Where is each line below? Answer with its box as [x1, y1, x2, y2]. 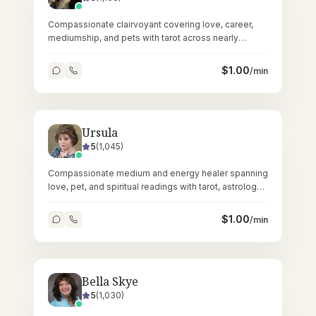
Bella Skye [82, 274, 138, 289]
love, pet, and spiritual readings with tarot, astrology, [48, 181, 263, 192]
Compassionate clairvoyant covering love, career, [48, 19, 253, 30]
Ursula [82, 125, 118, 140]
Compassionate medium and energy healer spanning [48, 168, 268, 178]
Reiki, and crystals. [48, 195, 125, 205]
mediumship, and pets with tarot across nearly [48, 32, 238, 43]
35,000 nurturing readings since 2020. [48, 46, 205, 56]
